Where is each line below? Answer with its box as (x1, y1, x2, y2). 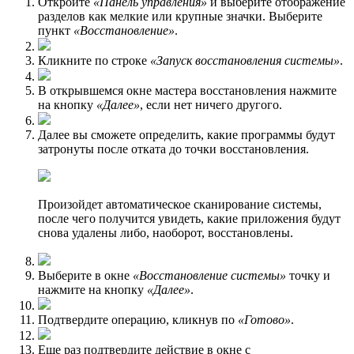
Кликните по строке (38, 53, 150, 67)
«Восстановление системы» (133, 268, 286, 282)
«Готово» (238, 312, 291, 326)
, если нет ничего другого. (140, 97, 282, 111)
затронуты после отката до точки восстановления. (38, 141, 309, 156)
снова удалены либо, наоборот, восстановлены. (38, 225, 293, 239)
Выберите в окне (38, 268, 133, 282)
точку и (286, 268, 330, 282)
